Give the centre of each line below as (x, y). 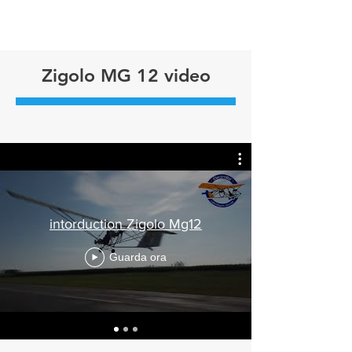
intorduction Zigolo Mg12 (126, 224)
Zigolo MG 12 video (126, 75)
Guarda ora (138, 257)
